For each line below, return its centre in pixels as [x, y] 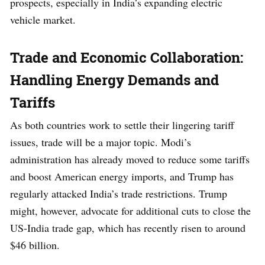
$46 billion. [35, 245]
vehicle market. [43, 19]
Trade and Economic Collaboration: [127, 57]
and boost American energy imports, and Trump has [122, 176]
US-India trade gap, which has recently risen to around [128, 227]
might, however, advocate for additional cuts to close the [130, 210]
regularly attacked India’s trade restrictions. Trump [119, 193]
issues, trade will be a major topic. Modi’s [101, 142]
